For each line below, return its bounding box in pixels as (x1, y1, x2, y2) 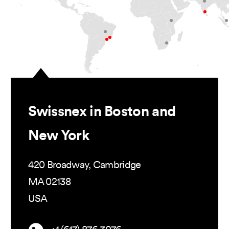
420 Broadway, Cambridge (28, 160, 141, 171)
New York (28, 129, 89, 144)
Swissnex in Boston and (28, 105, 176, 120)
